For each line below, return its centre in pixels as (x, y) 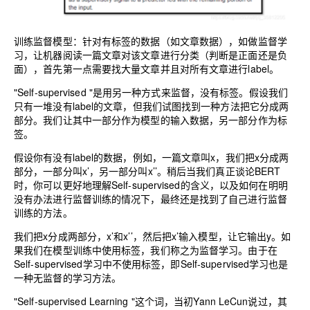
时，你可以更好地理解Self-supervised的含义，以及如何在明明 (151, 184)
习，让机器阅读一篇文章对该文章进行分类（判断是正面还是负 (151, 54)
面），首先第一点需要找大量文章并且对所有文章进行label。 (147, 68)
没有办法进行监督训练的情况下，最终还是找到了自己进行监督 (151, 198)
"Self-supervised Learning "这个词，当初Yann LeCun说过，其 (151, 301)
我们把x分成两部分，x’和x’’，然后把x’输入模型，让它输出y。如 (153, 236)
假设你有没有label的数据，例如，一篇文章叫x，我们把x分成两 (152, 157)
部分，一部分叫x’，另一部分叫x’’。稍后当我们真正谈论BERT (147, 171)
